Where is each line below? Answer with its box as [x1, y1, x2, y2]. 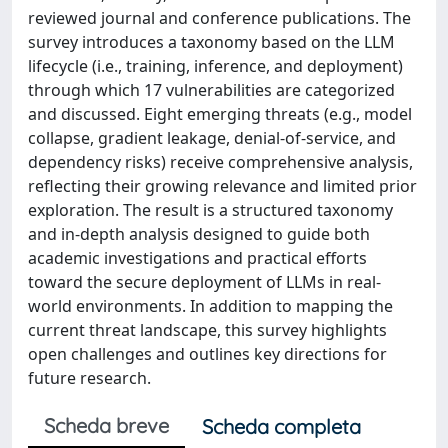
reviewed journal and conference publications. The [28, 7, 411, 29]
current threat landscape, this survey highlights [28, 319, 387, 341]
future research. [28, 367, 151, 389]
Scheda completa [202, 414, 361, 439]
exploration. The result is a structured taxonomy [28, 199, 393, 221]
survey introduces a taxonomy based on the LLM [28, 31, 395, 53]
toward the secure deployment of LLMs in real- [28, 271, 381, 293]
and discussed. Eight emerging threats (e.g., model [28, 103, 412, 125]
